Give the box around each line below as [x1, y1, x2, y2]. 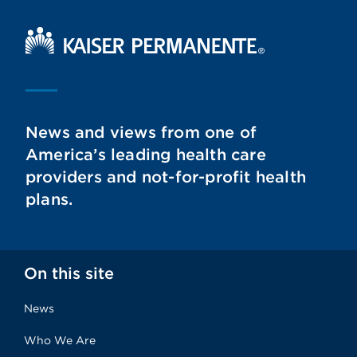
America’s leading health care [25, 145, 266, 164]
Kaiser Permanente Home [25, 25, 183, 41]
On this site [24, 264, 115, 283]
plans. [25, 190, 73, 209]
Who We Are [24, 334, 96, 347]
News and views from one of [25, 123, 257, 142]
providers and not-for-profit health [25, 167, 307, 186]
